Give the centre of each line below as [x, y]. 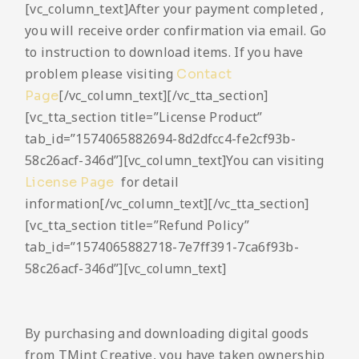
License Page [71, 183]
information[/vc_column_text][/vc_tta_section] [167, 204]
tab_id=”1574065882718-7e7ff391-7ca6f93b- [162, 247]
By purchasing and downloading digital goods [167, 334]
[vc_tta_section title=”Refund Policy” [137, 226]
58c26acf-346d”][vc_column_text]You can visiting [175, 161]
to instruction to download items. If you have [164, 52]
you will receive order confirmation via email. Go [176, 31]
